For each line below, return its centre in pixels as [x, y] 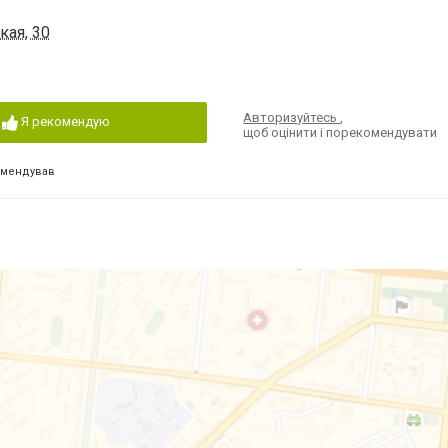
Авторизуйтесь [292, 117]
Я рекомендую [65, 121]
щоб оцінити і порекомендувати [340, 132]
